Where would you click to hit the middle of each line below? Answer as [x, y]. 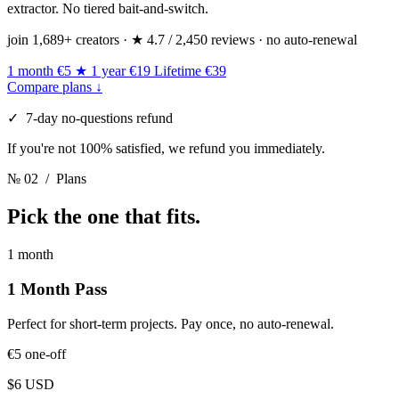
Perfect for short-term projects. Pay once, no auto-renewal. [171, 323]
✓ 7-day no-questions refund [90, 118]
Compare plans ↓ [55, 87]
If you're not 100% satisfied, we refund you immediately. [166, 149]
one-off [45, 354]
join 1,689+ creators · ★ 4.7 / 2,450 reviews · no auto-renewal [182, 40]
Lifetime [178, 71]
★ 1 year [100, 71]
